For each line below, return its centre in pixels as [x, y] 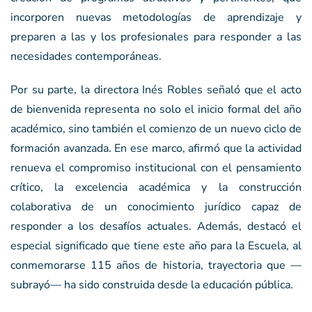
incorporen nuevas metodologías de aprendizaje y [156, 17]
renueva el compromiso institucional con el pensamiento [156, 167]
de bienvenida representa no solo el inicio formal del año [156, 109]
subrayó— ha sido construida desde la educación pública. [152, 284]
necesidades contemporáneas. [86, 56]
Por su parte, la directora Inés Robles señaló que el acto [156, 89]
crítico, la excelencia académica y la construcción [156, 187]
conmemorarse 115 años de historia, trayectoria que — [156, 265]
